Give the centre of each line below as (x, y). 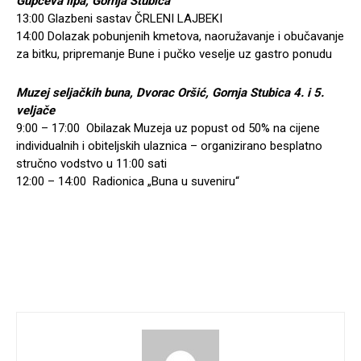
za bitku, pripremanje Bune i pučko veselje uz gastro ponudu (174, 54)
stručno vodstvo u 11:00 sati (91, 164)
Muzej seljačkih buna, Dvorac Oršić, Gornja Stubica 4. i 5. (170, 93)
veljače (35, 111)
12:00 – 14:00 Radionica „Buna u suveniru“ (128, 182)
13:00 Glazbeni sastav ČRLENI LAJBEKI (119, 19)
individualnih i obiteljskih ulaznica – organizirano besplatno (169, 146)
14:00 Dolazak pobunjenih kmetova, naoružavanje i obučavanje (180, 37)
